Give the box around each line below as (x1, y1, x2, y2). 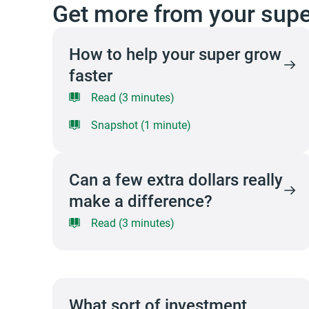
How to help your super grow (69, 43, 281, 65)
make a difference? (69, 190, 212, 212)
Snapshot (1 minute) (91, 117, 191, 132)
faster (69, 64, 112, 86)
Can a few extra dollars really (69, 168, 283, 190)
